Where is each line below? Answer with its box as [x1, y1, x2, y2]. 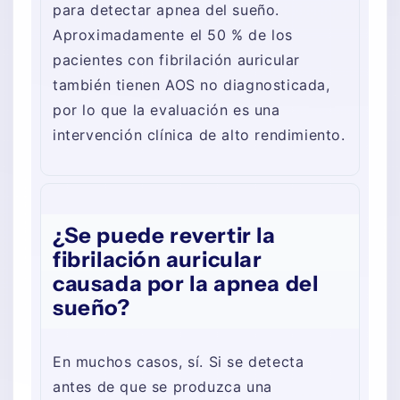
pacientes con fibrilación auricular [53, 50, 301, 69]
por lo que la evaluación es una [53, 100, 280, 119]
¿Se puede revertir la [53, 221, 276, 248]
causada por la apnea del [53, 270, 319, 296]
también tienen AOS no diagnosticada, [53, 75, 330, 94]
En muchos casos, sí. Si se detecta [53, 353, 304, 371]
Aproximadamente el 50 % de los [53, 25, 294, 44]
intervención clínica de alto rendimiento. [53, 125, 346, 144]
